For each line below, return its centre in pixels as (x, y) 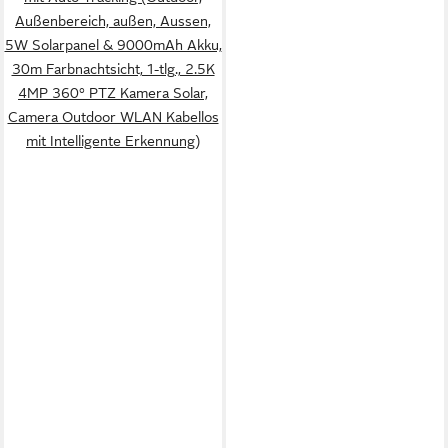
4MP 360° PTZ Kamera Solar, (113, 93)
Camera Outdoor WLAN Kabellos (113, 117)
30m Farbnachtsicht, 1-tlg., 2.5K (113, 69)
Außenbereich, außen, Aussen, (113, 21)
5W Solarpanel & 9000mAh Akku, (113, 45)
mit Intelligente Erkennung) (113, 141)
